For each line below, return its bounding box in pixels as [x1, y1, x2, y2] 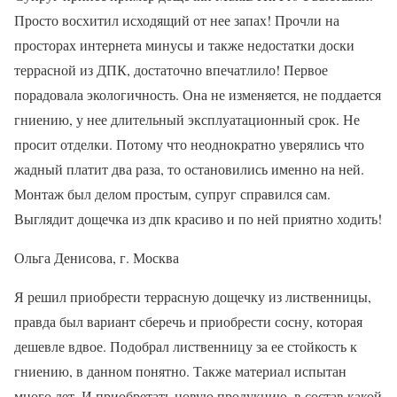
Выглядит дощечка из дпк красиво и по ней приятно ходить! [14, 208, 382, 228]
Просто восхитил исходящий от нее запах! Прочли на [14, 10, 339, 29]
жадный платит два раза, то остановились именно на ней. [14, 159, 364, 178]
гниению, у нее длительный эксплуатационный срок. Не [14, 109, 360, 128]
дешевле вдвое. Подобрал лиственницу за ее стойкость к [14, 336, 357, 355]
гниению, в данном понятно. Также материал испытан [14, 361, 346, 380]
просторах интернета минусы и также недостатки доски [14, 35, 354, 54]
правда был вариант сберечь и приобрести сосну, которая [14, 311, 362, 331]
